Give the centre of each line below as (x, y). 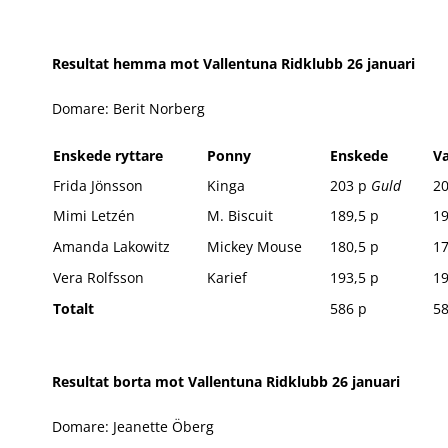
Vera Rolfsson (98, 277)
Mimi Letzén (94, 215)
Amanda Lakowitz (111, 246)
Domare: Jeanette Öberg (133, 426)
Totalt (73, 308)
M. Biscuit (240, 215)
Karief (227, 277)
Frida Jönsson (98, 185)
